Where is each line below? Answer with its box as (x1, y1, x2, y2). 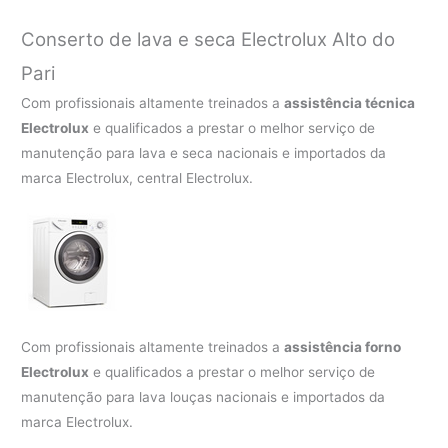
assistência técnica (284, 95, 416, 112)
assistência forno (284, 339, 402, 356)
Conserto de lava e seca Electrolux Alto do (21, 28, 396, 52)
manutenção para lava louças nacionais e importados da (21, 389, 386, 406)
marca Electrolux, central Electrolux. (21, 170, 254, 187)
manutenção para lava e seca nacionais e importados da (21, 145, 387, 162)
